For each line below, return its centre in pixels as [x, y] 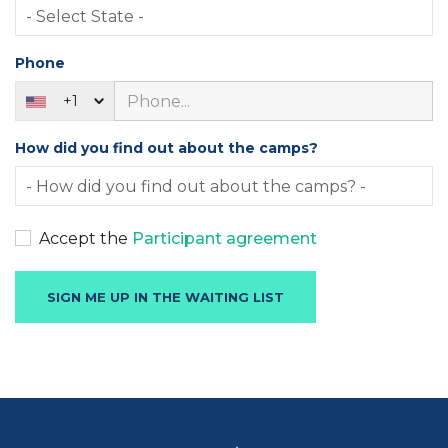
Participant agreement [224, 239]
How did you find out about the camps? [166, 148]
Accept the [81, 239]
